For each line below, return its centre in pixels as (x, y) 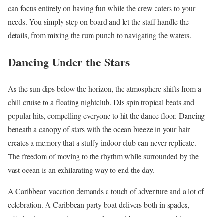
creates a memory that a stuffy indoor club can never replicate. (102, 143)
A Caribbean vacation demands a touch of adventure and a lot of (106, 191)
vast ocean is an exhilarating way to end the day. (81, 170)
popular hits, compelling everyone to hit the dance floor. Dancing (106, 116)
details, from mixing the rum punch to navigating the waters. (100, 35)
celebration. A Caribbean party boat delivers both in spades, (99, 205)
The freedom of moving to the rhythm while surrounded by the (103, 156)
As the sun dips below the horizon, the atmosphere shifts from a (104, 89)
